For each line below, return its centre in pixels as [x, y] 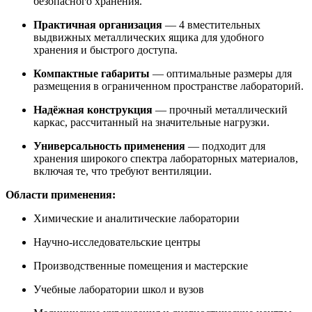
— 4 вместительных [211, 24]
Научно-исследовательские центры [117, 242]
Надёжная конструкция [93, 109]
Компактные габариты [92, 73]
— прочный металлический [220, 109]
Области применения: [61, 194]
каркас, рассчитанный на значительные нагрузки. [151, 122]
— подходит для [225, 146]
